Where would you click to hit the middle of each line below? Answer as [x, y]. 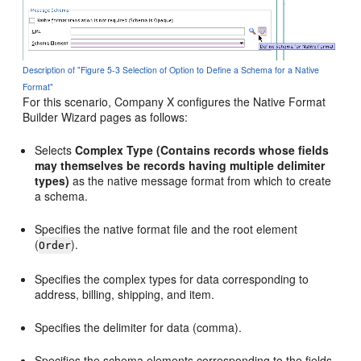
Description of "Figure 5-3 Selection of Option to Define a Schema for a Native [171, 69]
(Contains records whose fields [243, 149]
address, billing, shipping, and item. [125, 294]
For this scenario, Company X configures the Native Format [174, 101]
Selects [55, 149]
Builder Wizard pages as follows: [106, 116]
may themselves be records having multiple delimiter [180, 165]
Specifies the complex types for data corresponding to [172, 278]
